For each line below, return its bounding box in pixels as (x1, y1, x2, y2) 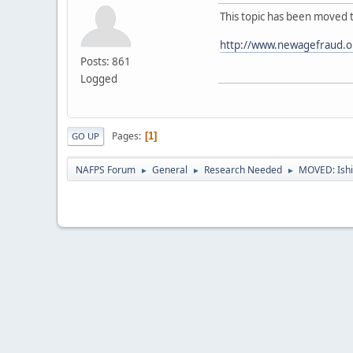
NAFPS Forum (76, 163, 136, 177)
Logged (80, 71, 117, 86)
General (152, 163, 188, 177)
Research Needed (204, 163, 282, 177)
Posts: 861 (80, 54, 131, 69)
